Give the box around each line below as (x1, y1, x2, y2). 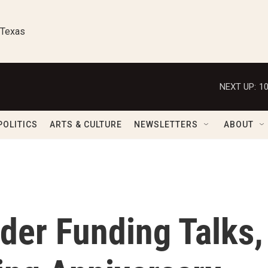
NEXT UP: (220, 81, 256, 92)
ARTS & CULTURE (50, 120, 122, 129)
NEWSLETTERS (134, 120, 198, 129)
